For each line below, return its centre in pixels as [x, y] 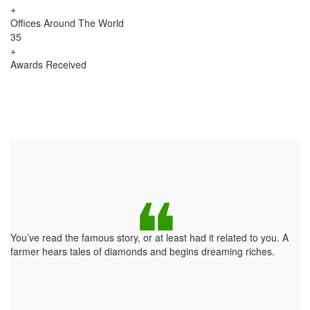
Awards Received [48, 65]
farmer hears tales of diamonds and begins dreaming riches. [143, 252]
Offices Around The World [67, 23]
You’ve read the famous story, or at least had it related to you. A [149, 238]
